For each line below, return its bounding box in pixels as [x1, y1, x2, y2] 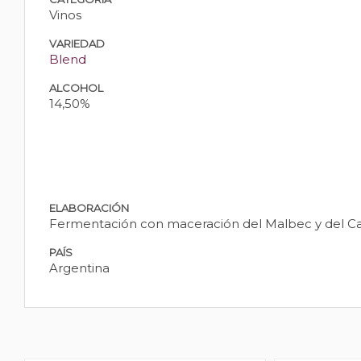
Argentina [49, 260, 110, 276]
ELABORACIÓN [49, 201, 129, 215]
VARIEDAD [49, 37, 105, 51]
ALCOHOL [49, 81, 103, 95]
